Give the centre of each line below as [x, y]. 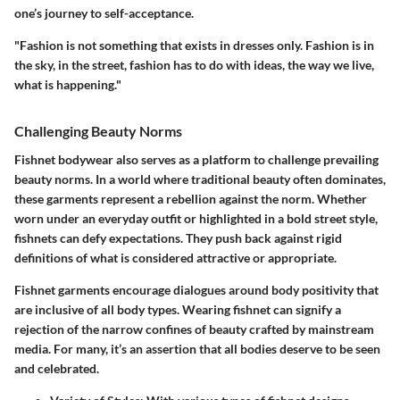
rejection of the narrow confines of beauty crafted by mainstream [194, 329]
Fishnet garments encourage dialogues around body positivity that [196, 289]
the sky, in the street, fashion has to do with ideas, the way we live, [194, 65]
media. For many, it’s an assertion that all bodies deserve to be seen [197, 348]
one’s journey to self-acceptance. [104, 13]
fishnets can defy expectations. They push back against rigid [178, 237]
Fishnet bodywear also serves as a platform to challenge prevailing [196, 159]
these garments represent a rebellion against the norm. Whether [191, 198]
